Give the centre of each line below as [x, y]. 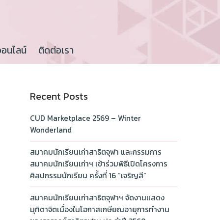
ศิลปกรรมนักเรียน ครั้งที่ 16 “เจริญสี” [88, 176]
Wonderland [51, 130]
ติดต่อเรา [56, 51]
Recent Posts [59, 96]
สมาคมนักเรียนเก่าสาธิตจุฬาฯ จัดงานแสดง [97, 198]
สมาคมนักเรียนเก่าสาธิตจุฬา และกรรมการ [96, 152]
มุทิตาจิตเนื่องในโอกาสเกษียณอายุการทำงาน [100, 210]
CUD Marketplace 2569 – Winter [85, 118]
